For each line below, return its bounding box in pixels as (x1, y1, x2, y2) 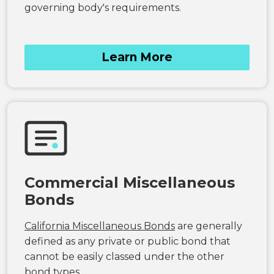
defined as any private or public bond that (24, 235, 231, 247)
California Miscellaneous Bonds (24, 220, 175, 232)
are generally (175, 220, 242, 232)
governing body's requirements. (24, 1, 181, 13)
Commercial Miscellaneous (24, 173, 235, 191)
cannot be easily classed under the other (24, 250, 224, 262)
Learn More (102, 50, 172, 64)
